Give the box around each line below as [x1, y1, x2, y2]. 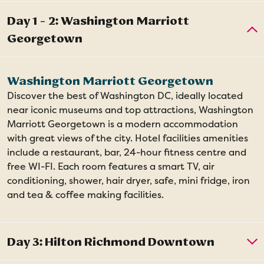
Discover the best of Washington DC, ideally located [7, 89, 243, 102]
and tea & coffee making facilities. [7, 188, 164, 201]
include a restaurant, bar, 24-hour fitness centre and [7, 146, 246, 159]
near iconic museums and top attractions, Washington [7, 103, 253, 116]
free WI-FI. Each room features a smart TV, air [7, 160, 214, 173]
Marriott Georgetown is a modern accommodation [7, 117, 238, 130]
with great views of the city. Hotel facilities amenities [7, 131, 248, 144]
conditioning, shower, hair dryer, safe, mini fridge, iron [7, 174, 250, 187]
